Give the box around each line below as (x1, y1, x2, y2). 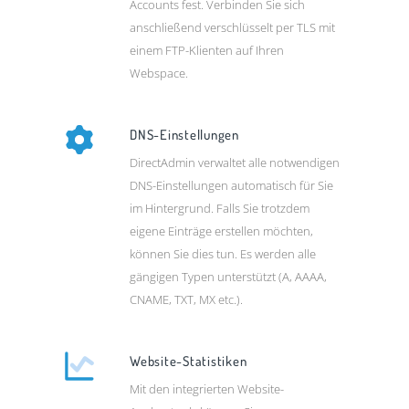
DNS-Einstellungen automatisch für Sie (130, 176, 334, 194)
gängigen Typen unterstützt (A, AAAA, (130, 267, 328, 285)
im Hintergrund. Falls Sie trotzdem (130, 199, 310, 216)
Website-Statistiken (130, 351, 247, 370)
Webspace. (130, 64, 189, 81)
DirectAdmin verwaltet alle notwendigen (130, 153, 341, 171)
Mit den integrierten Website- (130, 380, 285, 397)
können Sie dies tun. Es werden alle (130, 245, 317, 262)
